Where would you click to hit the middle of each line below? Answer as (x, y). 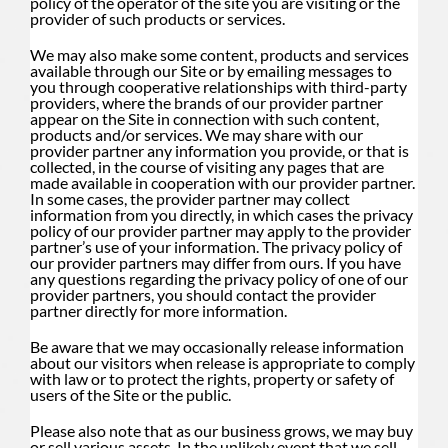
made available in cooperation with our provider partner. (222, 182)
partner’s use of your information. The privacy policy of (216, 246)
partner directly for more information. (158, 310)
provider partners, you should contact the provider (203, 294)
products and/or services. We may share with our (196, 134)
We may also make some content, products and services (219, 54)
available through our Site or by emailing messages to (211, 70)
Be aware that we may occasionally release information (217, 346)
